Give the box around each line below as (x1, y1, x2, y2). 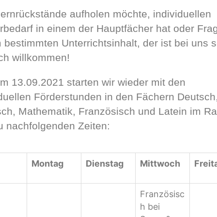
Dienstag (86, 158, 124, 169)
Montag (31, 158, 63, 169)
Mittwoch (140, 158, 180, 169)
